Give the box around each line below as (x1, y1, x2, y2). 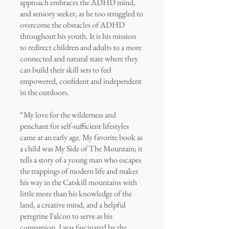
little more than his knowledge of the (20, 188, 132, 199)
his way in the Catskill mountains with (20, 177, 137, 188)
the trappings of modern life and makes (20, 166, 138, 176)
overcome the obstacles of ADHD (20, 19, 125, 30)
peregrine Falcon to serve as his (20, 211, 112, 221)
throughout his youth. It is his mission (20, 31, 136, 41)
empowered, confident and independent (20, 76, 142, 86)
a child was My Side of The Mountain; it (20, 143, 143, 154)
